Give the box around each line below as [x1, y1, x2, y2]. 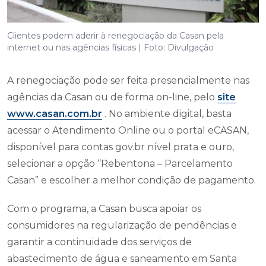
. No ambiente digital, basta [102, 107, 232, 119]
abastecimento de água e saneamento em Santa [7, 252, 237, 264]
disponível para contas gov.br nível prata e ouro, [7, 141, 234, 153]
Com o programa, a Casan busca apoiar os [7, 202, 201, 214]
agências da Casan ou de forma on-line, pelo [7, 91, 217, 103]
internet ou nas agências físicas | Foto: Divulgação [7, 42, 214, 53]
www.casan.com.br [7, 107, 102, 119]
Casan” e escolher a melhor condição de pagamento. [7, 174, 256, 186]
